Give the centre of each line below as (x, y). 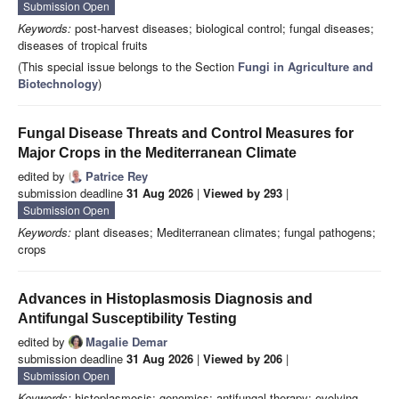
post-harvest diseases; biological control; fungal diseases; (223, 28)
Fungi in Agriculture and (305, 67)
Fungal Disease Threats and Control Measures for (186, 134)
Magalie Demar (126, 342)
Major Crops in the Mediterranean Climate (157, 153)
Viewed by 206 (243, 359)
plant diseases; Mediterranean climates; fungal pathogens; (224, 232)
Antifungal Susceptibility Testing (127, 319)
